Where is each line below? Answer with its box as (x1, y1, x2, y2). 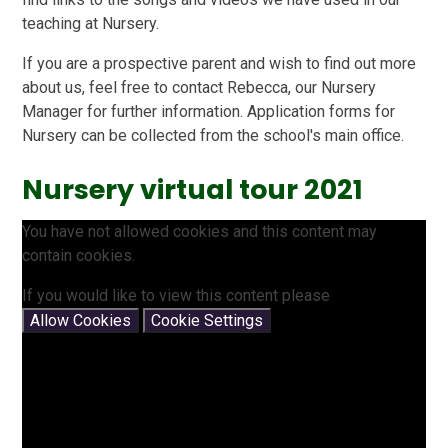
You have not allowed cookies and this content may (22, 221, 378, 241)
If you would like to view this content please (22, 285, 331, 305)
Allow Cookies (30, 310, 132, 330)
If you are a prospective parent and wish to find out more (22, 53, 417, 73)
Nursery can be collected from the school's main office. (22, 125, 405, 145)
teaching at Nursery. (22, 13, 164, 33)
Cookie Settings (151, 310, 264, 330)
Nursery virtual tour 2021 (22, 170, 364, 208)
